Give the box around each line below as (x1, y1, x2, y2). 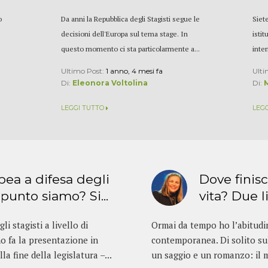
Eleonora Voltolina (72, 78, 148, 87)
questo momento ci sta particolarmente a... (61, 44, 200, 53)
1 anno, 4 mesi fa (106, 66, 163, 75)
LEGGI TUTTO (61, 104, 105, 112)
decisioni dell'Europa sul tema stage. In (61, 29, 188, 38)
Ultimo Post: (61, 66, 106, 75)
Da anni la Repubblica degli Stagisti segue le (61, 14, 200, 23)
